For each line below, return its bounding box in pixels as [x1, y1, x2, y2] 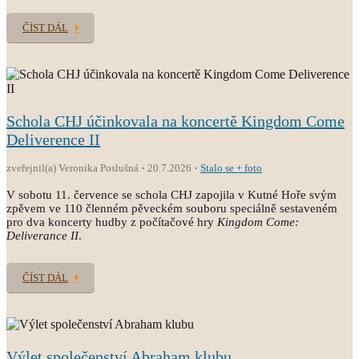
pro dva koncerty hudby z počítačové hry [6, 216, 217, 228]
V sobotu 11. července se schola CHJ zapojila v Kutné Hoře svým [6, 188, 337, 201]
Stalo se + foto [200, 162, 262, 174]
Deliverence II [6, 131, 100, 148]
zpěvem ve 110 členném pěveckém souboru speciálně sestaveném [6, 202, 337, 215]
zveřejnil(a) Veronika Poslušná [6, 162, 139, 174]
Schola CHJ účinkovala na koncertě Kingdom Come [6, 112, 345, 130]
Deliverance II [6, 229, 79, 242]
